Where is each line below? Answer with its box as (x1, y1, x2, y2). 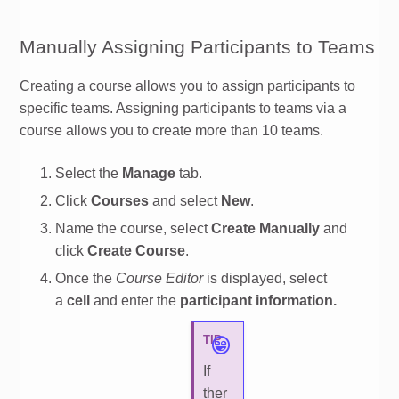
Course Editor (116, 270, 204, 286)
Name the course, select (55, 220, 212, 236)
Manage (122, 165, 176, 181)
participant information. (180, 292, 338, 308)
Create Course (87, 242, 186, 258)
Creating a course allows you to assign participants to (20, 77, 356, 94)
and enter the (90, 292, 181, 308)
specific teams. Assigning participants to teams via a (20, 100, 347, 116)
